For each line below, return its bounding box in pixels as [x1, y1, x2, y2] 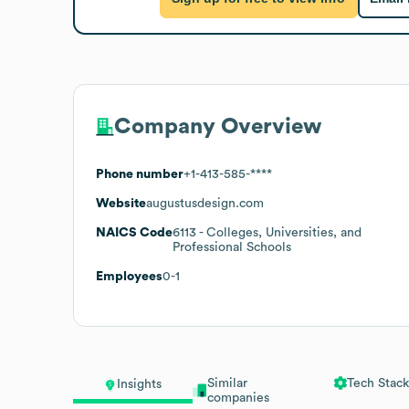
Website [96, 196, 146, 210]
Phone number [96, 167, 184, 181]
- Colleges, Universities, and [196, 225, 362, 239]
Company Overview [114, 115, 321, 138]
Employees [96, 269, 163, 283]
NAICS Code [96, 225, 173, 239]
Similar [206, 376, 247, 390]
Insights [117, 378, 163, 392]
